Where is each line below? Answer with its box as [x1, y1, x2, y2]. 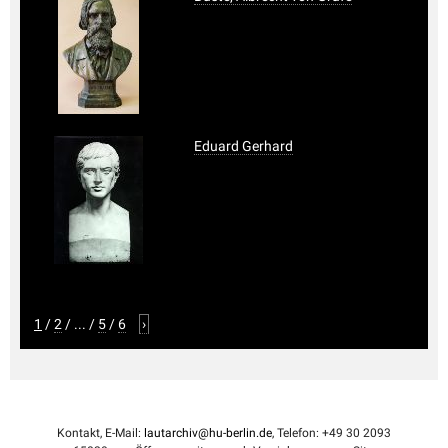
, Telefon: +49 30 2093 [272, 425, 391, 440]
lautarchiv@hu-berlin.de [144, 425, 272, 440]
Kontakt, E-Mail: [57, 425, 144, 440]
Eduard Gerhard [194, 137, 293, 154]
